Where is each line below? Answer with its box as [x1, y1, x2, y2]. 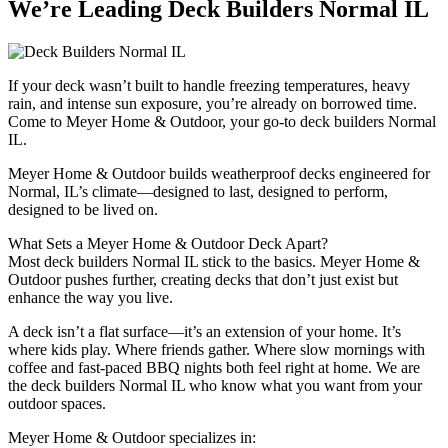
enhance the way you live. [8, 288, 173, 306]
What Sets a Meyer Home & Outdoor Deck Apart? [8, 234, 328, 252]
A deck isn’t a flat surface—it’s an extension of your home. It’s [8, 322, 401, 340]
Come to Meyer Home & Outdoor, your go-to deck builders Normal [8, 112, 436, 130]
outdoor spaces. [8, 394, 106, 412]
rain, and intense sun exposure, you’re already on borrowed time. [8, 94, 417, 112]
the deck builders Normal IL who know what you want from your [8, 376, 422, 394]
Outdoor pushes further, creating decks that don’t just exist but [8, 270, 398, 288]
